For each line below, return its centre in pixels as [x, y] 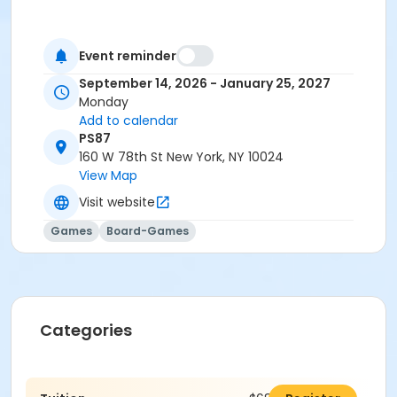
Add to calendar [128, 121]
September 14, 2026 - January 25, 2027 [205, 84]
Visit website [117, 202]
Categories [86, 331]
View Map [108, 176]
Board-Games [148, 231]
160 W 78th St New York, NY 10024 [181, 157]
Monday [104, 102]
